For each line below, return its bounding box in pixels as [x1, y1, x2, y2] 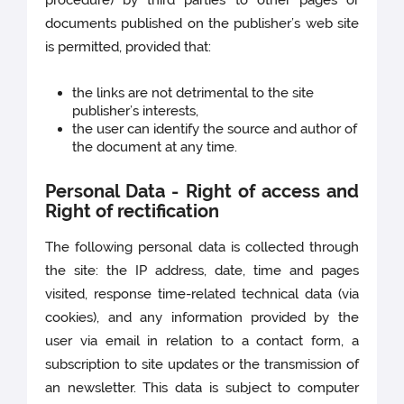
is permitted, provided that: [45, 39, 216, 56]
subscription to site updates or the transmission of [45, 356, 359, 373]
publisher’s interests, [72, 103, 203, 120]
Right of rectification [45, 200, 220, 223]
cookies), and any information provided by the [45, 309, 359, 326]
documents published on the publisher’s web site [45, 15, 359, 32]
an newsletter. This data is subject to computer [45, 380, 359, 397]
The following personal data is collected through [45, 239, 359, 256]
